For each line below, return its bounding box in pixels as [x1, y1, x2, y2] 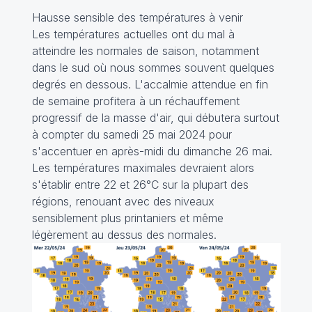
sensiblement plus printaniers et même [31, 211, 224, 226]
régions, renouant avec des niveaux [31, 194, 214, 209]
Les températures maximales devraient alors [31, 161, 254, 175]
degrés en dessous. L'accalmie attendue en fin [31, 77, 268, 92]
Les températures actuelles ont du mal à [31, 27, 235, 42]
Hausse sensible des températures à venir [31, 10, 243, 25]
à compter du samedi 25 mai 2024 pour [31, 127, 232, 142]
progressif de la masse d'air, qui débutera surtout [31, 111, 279, 125]
